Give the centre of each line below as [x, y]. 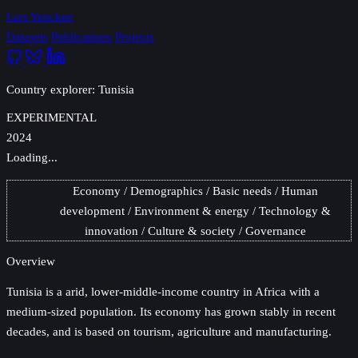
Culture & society [191, 230]
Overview [31, 261]
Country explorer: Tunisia [70, 89]
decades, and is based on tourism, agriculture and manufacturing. [169, 331]
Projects [135, 36]
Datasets [27, 36]
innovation [111, 230]
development [92, 210]
